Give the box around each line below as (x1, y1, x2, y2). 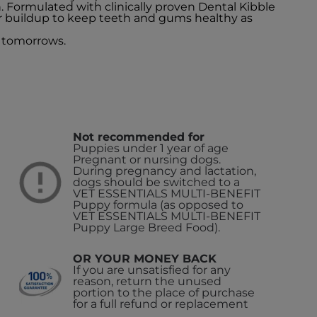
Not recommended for (73, 130, 205, 144)
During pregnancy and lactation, (73, 164, 257, 178)
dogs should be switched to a (73, 175, 241, 190)
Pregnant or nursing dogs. (73, 153, 221, 167)
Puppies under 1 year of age (73, 142, 229, 156)
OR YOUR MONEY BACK (73, 252, 217, 266)
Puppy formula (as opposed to (73, 198, 244, 212)
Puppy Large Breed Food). (73, 221, 221, 235)
